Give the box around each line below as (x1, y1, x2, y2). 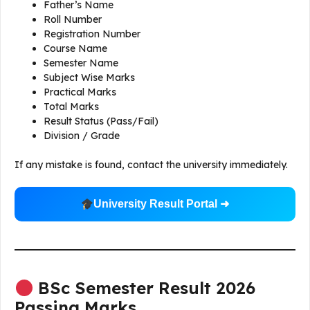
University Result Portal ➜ (93, 198, 230, 210)
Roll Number (44, 13, 102, 26)
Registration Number (44, 28, 140, 41)
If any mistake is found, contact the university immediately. (15, 158, 288, 172)
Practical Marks (44, 86, 116, 99)
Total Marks (44, 100, 99, 113)
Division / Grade (44, 129, 120, 143)
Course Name (44, 42, 107, 55)
